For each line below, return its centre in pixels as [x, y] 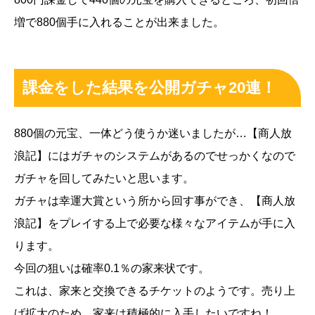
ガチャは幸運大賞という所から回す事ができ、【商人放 [155, 201]
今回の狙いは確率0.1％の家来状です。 [112, 269]
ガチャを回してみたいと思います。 [104, 179]
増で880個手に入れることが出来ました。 [119, 22]
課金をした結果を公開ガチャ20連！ [149, 88]
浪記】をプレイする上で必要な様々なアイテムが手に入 [155, 224]
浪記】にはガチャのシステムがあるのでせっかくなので [155, 156]
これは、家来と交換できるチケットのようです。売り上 [155, 291]
